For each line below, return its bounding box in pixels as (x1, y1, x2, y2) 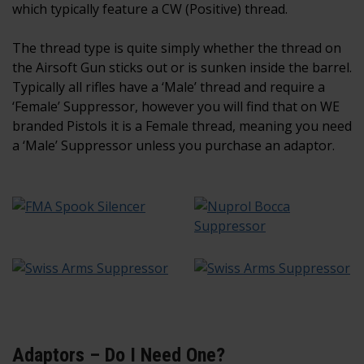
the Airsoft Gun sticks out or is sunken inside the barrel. (12, 58, 352, 77)
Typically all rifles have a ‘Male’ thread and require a (12, 78, 325, 97)
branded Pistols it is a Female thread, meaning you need (12, 117, 352, 136)
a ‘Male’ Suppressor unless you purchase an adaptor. (12, 136, 335, 155)
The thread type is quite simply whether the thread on (12, 39, 341, 58)
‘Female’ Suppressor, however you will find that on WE (12, 97, 340, 116)
